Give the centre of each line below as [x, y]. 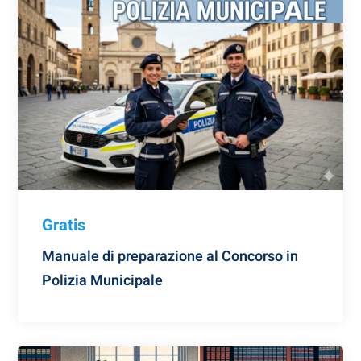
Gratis [64, 226]
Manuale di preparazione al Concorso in [170, 257]
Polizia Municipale [103, 281]
